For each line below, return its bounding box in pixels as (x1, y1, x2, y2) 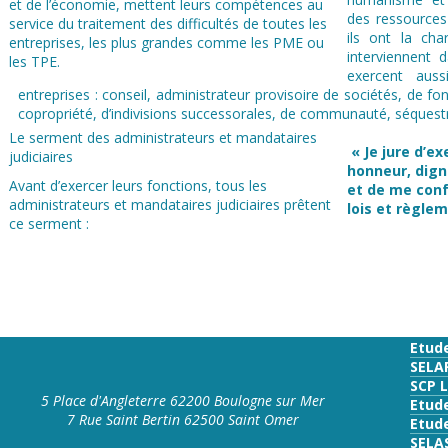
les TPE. (9, 52, 60, 71)
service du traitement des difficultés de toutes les (9, 14, 327, 33)
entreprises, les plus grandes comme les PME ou (9, 33, 324, 52)
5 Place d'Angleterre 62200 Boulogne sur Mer (41, 391, 325, 411)
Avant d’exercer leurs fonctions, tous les (9, 176, 267, 195)
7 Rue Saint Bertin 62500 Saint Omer (67, 410, 299, 430)
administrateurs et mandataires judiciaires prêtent (9, 195, 331, 214)
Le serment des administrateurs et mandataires (9, 128, 317, 147)
